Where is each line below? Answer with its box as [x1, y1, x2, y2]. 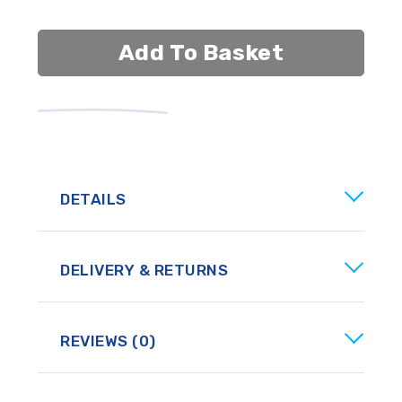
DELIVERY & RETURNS [60, 260, 229, 279]
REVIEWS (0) [60, 331, 156, 350]
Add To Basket [118, 39, 284, 66]
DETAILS [60, 189, 127, 208]
